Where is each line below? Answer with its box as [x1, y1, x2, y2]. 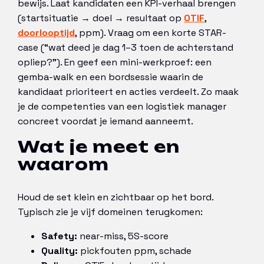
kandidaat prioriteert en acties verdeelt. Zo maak [18, 85, 239, 98]
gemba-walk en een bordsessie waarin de [18, 71, 203, 84]
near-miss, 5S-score [77, 229, 169, 242]
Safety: [41, 229, 77, 242]
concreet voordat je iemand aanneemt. [18, 115, 193, 128]
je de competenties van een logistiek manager [18, 100, 226, 113]
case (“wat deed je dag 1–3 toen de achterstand [18, 41, 233, 54]
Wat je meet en [18, 136, 180, 157]
